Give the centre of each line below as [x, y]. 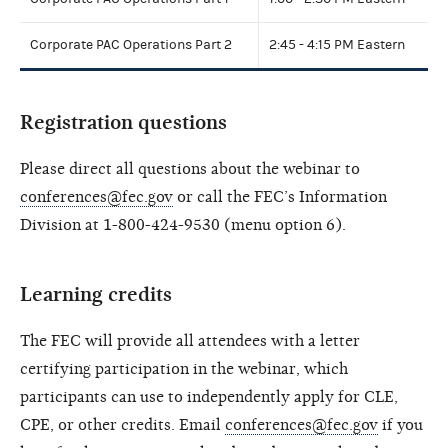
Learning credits [96, 294]
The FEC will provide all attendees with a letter [190, 340]
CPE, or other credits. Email [122, 424]
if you [400, 424]
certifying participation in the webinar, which [184, 368]
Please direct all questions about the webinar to [190, 168]
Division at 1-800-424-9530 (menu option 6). [183, 224]
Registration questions [123, 122]
